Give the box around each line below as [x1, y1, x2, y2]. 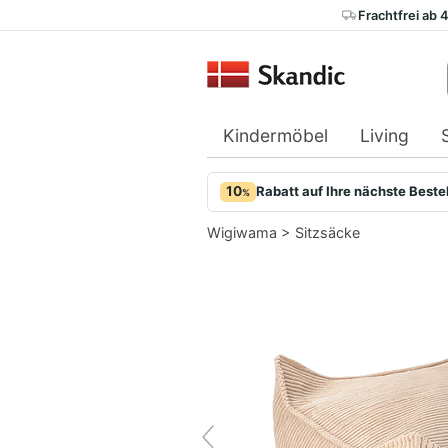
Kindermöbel [223, 125, 328, 147]
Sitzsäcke [295, 224, 360, 242]
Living [360, 125, 409, 147]
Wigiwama [207, 224, 277, 242]
